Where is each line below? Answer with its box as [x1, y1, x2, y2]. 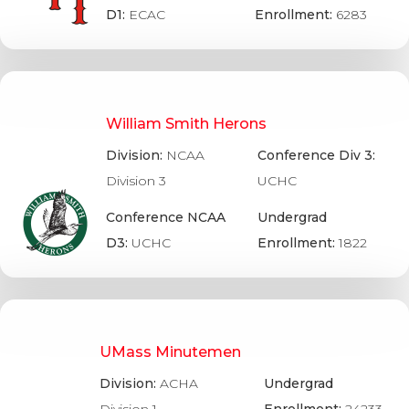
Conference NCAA [105, 208, 225, 225]
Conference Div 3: [257, 147, 375, 164]
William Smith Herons [105, 115, 267, 133]
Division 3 [105, 173, 166, 190]
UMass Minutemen [99, 342, 241, 361]
